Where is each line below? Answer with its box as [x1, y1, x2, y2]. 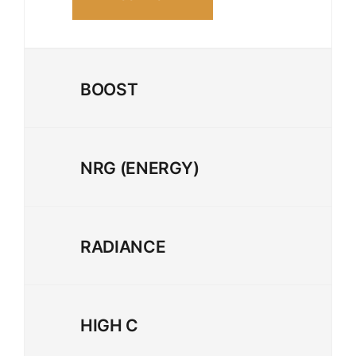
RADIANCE [79, 236, 166, 257]
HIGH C [79, 315, 139, 335]
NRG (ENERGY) [79, 157, 199, 178]
